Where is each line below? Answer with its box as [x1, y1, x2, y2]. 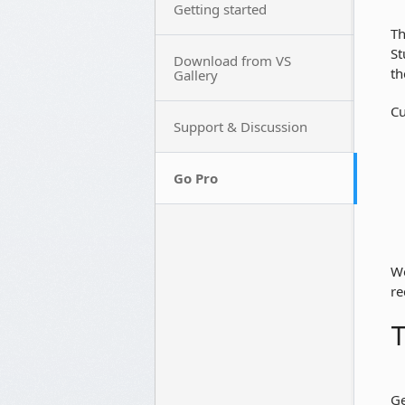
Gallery [174, 66, 218, 84]
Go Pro [174, 169, 218, 187]
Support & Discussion [174, 118, 307, 136]
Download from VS [174, 52, 291, 70]
